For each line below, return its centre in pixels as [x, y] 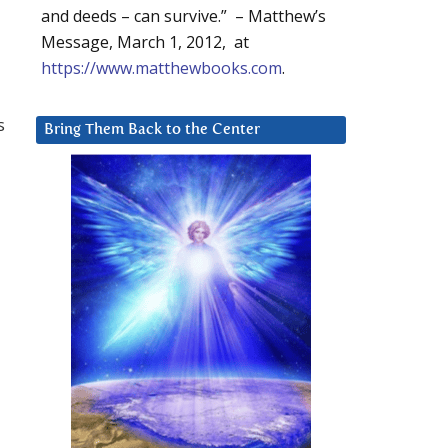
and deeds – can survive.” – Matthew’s [183, 16]
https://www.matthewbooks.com [161, 68]
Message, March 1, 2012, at [145, 42]
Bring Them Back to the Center [152, 130]
